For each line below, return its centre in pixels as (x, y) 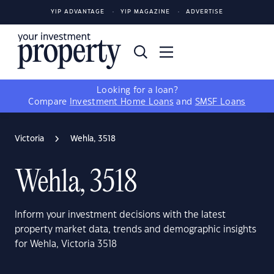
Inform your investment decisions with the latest (120, 215)
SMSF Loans (220, 102)
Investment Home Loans (122, 102)
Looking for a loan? (137, 91)
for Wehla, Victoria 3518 (66, 244)
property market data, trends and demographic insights (135, 230)
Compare (49, 102)
